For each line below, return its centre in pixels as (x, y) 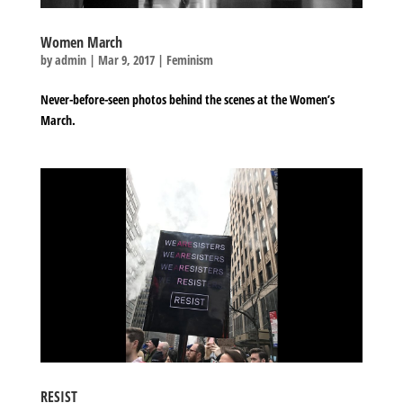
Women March (81, 43)
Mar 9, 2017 (126, 60)
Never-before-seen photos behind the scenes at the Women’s (187, 100)
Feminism (189, 60)
